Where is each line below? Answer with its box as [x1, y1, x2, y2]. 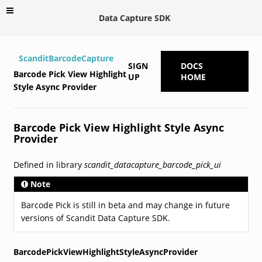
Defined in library [13, 158, 84, 170]
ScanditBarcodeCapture [18, 52, 113, 64]
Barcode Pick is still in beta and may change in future [20, 199, 230, 211]
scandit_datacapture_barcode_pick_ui [84, 158, 221, 170]
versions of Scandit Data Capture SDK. [20, 212, 170, 223]
